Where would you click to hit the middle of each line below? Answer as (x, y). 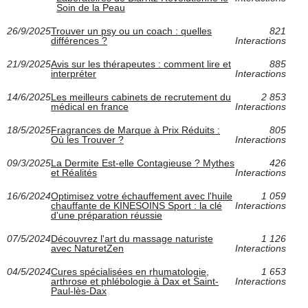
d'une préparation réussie (107, 216)
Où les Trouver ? (87, 140)
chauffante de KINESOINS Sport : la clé (136, 206)
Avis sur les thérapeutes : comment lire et (141, 64)
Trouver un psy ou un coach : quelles (131, 31)
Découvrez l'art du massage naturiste (132, 239)
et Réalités (74, 173)
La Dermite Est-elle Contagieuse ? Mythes (143, 163)
